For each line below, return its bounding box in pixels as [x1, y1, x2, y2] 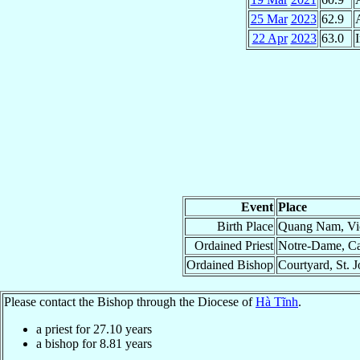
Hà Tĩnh [256, 294, 298, 309]
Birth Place [217, 219, 273, 233]
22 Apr [252, 31, 288, 45]
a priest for [36, 321, 93, 336]
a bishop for [36, 336, 100, 350]
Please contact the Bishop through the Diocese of [4, 294, 256, 309]
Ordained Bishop [186, 257, 273, 272]
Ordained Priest [194, 238, 273, 252]
